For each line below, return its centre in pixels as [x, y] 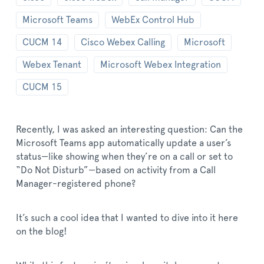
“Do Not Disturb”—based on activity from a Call [116, 170]
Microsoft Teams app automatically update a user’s [123, 143]
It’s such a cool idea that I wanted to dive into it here [127, 218]
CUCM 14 [42, 42]
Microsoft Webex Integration [161, 65]
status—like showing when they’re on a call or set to [124, 157]
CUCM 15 [42, 87]
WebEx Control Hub [153, 20]
